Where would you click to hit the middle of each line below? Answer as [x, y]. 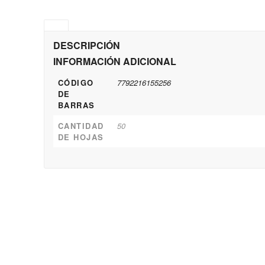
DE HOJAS [81, 137]
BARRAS [76, 105]
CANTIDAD [81, 126]
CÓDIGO [76, 83]
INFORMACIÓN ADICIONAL [114, 61]
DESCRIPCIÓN [86, 45]
